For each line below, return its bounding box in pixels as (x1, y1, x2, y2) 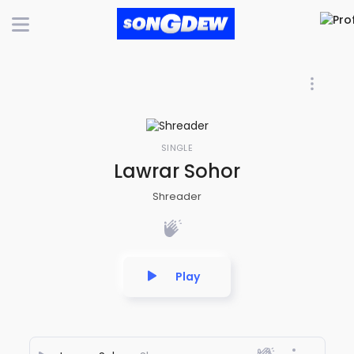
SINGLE (161, 141, 193, 154)
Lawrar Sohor (114, 157, 240, 184)
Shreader (153, 188, 201, 204)
